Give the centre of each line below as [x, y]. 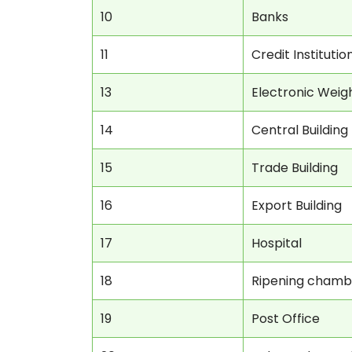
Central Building [300, 130]
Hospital [277, 243]
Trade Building [295, 168]
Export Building [297, 205]
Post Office [286, 319]
